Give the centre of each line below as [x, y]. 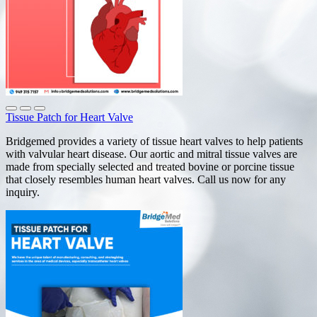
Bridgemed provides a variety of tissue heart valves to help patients [154, 141]
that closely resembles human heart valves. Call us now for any [146, 179]
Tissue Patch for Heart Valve [69, 117]
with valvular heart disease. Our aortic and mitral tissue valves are [151, 154]
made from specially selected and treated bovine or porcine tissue [150, 166]
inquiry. [28, 192]
